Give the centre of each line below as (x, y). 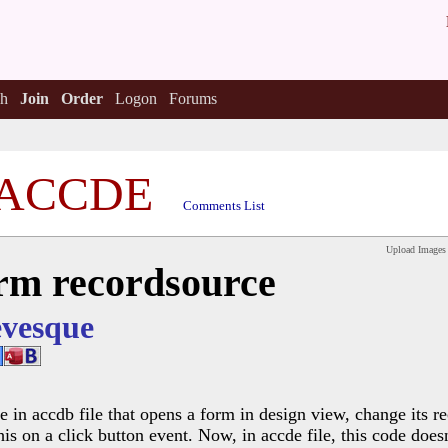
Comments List (224, 205)
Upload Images (416, 249)
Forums (192, 98)
